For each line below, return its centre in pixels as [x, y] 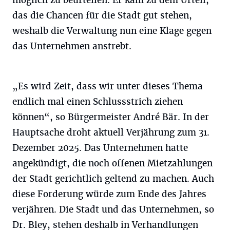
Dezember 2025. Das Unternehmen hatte [100, 148]
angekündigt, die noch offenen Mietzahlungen [112, 163]
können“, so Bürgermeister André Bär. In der [111, 117]
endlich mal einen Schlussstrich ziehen [98, 102]
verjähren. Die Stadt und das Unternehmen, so [113, 209]
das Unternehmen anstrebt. [72, 46]
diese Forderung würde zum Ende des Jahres [109, 194]
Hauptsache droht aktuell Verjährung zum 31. [111, 132]
